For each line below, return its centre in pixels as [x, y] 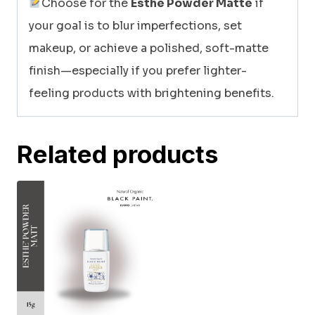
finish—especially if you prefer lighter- [138, 70]
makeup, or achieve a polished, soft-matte [149, 48]
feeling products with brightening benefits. [152, 93]
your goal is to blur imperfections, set [135, 25]
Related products [118, 154]
